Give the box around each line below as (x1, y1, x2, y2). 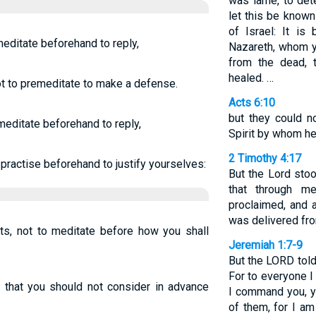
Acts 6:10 (228, 96, 275, 109)
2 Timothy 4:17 (228, 152, 301, 165)
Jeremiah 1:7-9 (228, 238, 303, 252)
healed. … (228, 71, 274, 85)
